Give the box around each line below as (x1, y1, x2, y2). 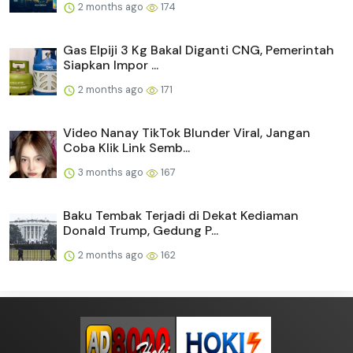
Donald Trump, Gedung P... (63, 222, 218, 240)
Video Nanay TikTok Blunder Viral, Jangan (63, 124, 310, 142)
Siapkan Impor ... (63, 57, 158, 74)
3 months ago (76, 165, 146, 180)
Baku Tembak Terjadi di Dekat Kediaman (63, 207, 299, 225)
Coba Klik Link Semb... (63, 139, 190, 157)
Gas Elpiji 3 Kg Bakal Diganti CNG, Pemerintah (63, 42, 334, 59)
